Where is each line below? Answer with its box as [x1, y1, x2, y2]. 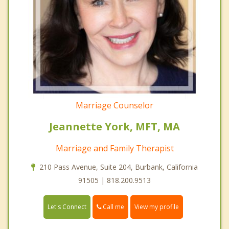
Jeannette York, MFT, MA [49, 120, 180, 134]
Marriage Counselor [76, 100, 153, 111]
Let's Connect [48, 202, 86, 212]
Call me [101, 202, 124, 212]
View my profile [134, 202, 179, 212]
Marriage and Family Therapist [55, 143, 174, 154]
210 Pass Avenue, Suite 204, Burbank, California [39, 162, 198, 172]
